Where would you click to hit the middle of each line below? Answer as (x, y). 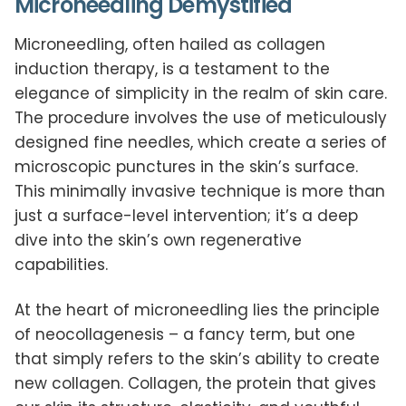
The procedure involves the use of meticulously (201, 118)
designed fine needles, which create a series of (201, 143)
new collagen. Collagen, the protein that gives (195, 384)
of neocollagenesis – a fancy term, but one (185, 335)
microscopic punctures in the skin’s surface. (186, 167)
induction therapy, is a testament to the (172, 69)
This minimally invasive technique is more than (200, 192)
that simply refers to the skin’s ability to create (197, 359)
